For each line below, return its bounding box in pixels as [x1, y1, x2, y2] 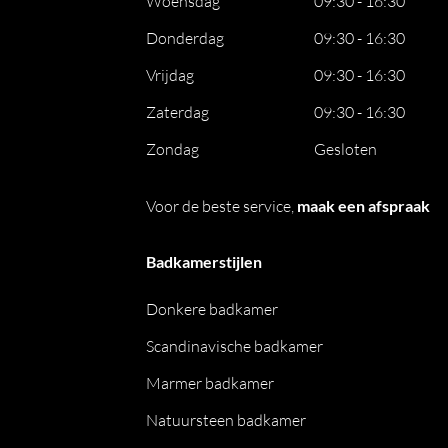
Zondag [146, 139, 200, 159]
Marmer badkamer [146, 373, 275, 393]
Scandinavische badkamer [146, 336, 324, 356]
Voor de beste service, [146, 196, 298, 216]
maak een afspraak [297, 196, 431, 215]
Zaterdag [146, 102, 210, 122]
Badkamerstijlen [146, 252, 263, 271]
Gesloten [313, 139, 377, 159]
